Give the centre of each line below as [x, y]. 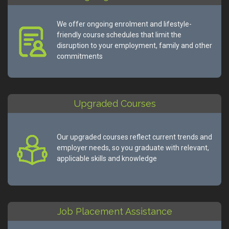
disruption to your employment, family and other [134, 45]
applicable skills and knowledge [107, 159]
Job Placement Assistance [114, 211]
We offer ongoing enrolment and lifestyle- [124, 24]
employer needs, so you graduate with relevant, [133, 148]
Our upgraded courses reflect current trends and [134, 137]
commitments [80, 56]
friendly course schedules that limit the [119, 35]
